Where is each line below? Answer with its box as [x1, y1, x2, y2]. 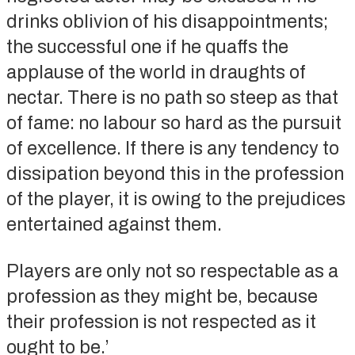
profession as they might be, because [6, 286, 318, 307]
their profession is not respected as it [6, 311, 316, 332]
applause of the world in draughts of [6, 62, 306, 82]
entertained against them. [6, 214, 222, 235]
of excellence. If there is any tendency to [6, 138, 339, 158]
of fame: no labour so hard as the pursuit [6, 113, 342, 133]
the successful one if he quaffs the [6, 36, 288, 57]
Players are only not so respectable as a [6, 261, 338, 281]
